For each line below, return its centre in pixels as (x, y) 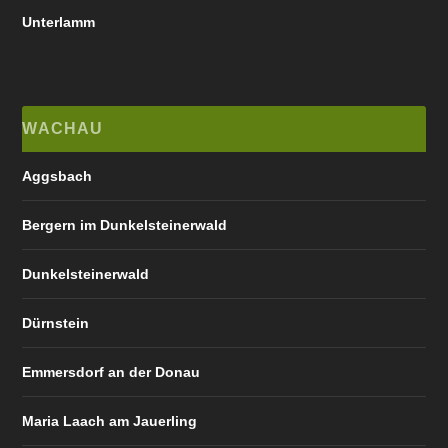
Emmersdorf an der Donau (111, 371)
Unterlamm (59, 21)
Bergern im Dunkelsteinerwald (125, 224)
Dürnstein (56, 322)
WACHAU (63, 128)
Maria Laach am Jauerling (110, 420)
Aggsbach (57, 175)
